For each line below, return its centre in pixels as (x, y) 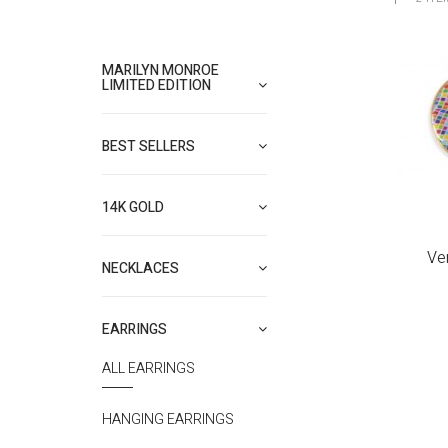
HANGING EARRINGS (168, 419)
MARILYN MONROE (160, 70)
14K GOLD (133, 207)
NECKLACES (140, 268)
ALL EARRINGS (148, 368)
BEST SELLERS (148, 146)
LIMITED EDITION (156, 85)
